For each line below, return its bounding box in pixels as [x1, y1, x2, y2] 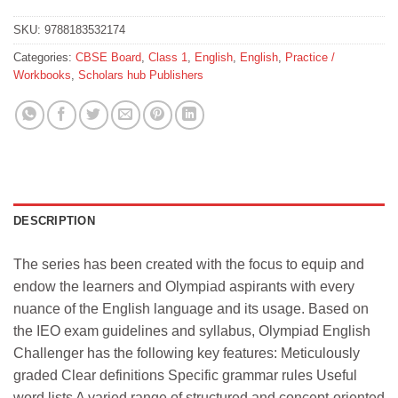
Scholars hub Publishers [78, 68, 203, 83]
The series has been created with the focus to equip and [13, 257, 364, 273]
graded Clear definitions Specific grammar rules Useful [13, 368, 357, 384]
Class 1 [148, 51, 187, 65]
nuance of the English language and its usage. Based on [13, 301, 369, 317]
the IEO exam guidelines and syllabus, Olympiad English [13, 323, 370, 339]
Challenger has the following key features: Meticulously [13, 346, 360, 362]
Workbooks [13, 68, 71, 83]
